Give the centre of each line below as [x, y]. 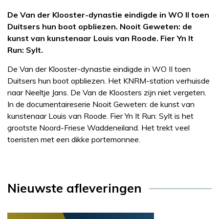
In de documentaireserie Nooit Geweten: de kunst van [101, 104]
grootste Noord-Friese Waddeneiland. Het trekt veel [99, 128]
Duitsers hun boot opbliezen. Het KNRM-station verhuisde [109, 81]
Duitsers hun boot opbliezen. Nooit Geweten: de [100, 27]
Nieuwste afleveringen [75, 188]
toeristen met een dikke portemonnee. [74, 140]
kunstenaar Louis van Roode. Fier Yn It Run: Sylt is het [100, 116]
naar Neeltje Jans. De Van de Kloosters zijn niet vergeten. [107, 93]
